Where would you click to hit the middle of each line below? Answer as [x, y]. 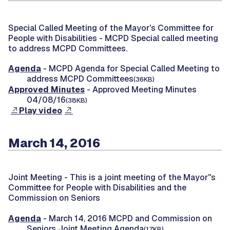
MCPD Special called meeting [161, 38]
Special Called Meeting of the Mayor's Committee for [111, 28]
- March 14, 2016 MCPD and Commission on [127, 218]
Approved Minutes [46, 90]
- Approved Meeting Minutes [141, 90]
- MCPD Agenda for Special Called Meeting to [130, 69]
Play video [41, 111]
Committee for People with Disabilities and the [97, 188]
